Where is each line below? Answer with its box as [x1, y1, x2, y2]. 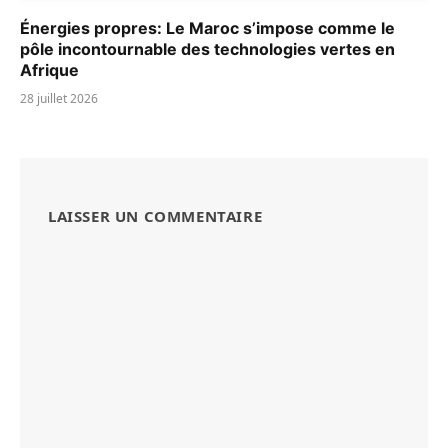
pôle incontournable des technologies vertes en [20, 39, 395, 59]
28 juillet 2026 [20, 90, 98, 107]
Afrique [20, 60, 79, 80]
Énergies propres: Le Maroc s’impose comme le [20, 18, 395, 38]
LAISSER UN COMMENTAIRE [48, 206, 263, 226]
